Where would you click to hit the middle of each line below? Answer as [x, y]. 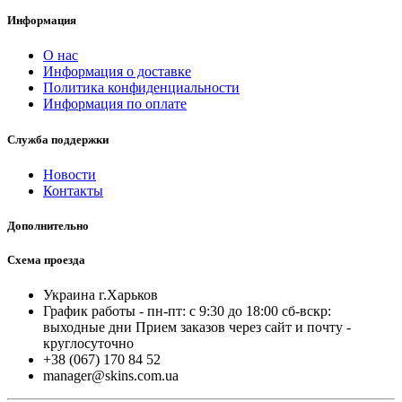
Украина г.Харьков [100, 295]
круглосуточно [88, 344]
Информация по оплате [115, 104]
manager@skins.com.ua [111, 376]
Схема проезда [46, 260]
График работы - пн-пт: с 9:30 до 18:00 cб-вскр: [187, 311]
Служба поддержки [58, 139]
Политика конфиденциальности [141, 88]
